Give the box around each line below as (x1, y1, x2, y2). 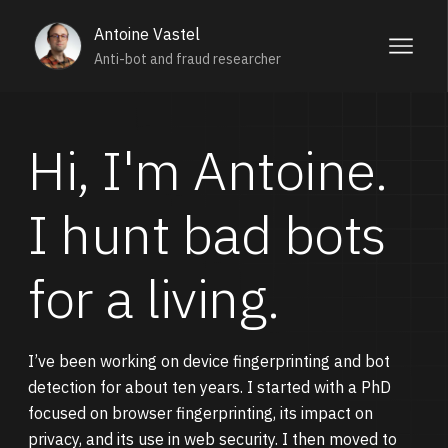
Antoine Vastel (94, 24, 200, 44)
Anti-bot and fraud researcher (94, 50, 281, 68)
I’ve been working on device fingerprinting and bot (28, 351, 390, 371)
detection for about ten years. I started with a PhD (28, 377, 391, 397)
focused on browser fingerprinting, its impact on (28, 403, 373, 423)
